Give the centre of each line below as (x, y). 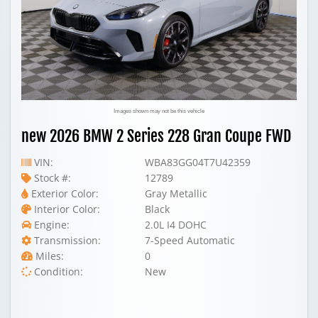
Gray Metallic (176, 193)
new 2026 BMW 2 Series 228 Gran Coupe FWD (156, 136)
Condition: (57, 271)
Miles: (48, 256)
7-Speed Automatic (190, 240)
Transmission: (66, 240)
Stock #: (51, 177)
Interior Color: (66, 209)
